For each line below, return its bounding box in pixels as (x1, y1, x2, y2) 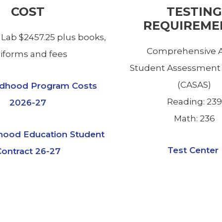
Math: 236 (173, 113, 215, 124)
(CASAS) (177, 80, 211, 90)
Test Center (167, 145, 221, 156)
